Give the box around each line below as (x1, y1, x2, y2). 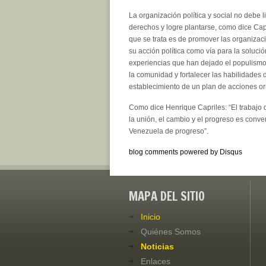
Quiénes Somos (141, 226, 201, 236)
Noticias (141, 241, 174, 251)
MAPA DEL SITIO (129, 187, 205, 205)
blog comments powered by (129, 147, 220, 156)
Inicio (141, 211, 160, 221)
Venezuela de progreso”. (129, 126, 208, 135)
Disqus (220, 147, 242, 156)
